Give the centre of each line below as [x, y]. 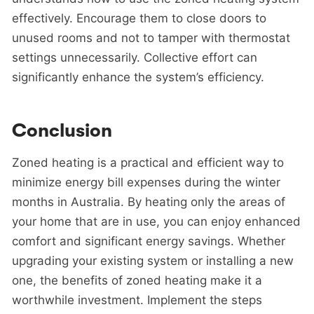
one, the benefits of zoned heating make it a [137, 280]
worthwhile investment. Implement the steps [137, 300]
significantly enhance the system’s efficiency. [138, 77]
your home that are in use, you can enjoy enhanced [156, 221]
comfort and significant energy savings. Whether [149, 241]
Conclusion [62, 130]
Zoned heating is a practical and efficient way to [148, 162]
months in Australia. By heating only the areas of [149, 202]
